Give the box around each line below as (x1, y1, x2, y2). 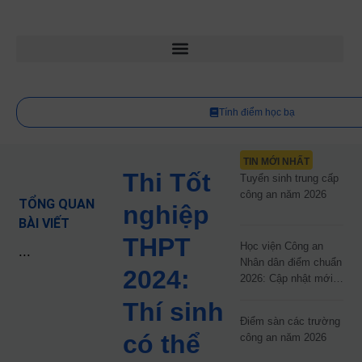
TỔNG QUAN (19, 196, 95, 212)
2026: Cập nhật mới (239, 271, 333, 284)
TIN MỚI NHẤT (242, 156, 309, 167)
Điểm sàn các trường (239, 314, 340, 327)
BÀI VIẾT (19, 216, 69, 231)
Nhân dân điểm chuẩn (239, 255, 342, 268)
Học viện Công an (239, 239, 323, 252)
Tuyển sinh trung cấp (239, 172, 339, 184)
